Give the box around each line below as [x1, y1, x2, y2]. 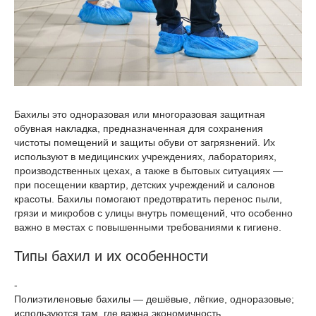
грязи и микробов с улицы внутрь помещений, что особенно [14, 207, 293, 219]
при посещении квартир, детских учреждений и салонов [14, 179, 274, 191]
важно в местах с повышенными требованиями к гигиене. [14, 221, 281, 233]
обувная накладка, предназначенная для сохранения [14, 123, 263, 135]
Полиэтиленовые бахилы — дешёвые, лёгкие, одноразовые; [14, 293, 294, 305]
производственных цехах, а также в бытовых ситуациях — [14, 165, 283, 177]
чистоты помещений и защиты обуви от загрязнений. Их [14, 137, 275, 149]
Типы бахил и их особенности [14, 248, 208, 265]
